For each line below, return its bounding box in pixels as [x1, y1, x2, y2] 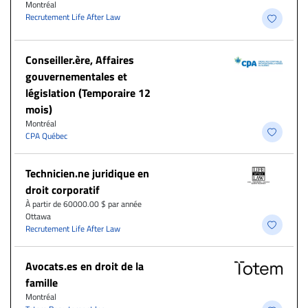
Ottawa [25, 210, 51, 223]
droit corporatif [25, 181, 100, 199]
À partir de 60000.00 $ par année [25, 197, 142, 211]
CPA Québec [25, 129, 67, 143]
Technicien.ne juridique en [25, 165, 149, 182]
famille [25, 274, 58, 291]
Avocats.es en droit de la [25, 258, 144, 275]
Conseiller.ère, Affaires [25, 52, 134, 69]
